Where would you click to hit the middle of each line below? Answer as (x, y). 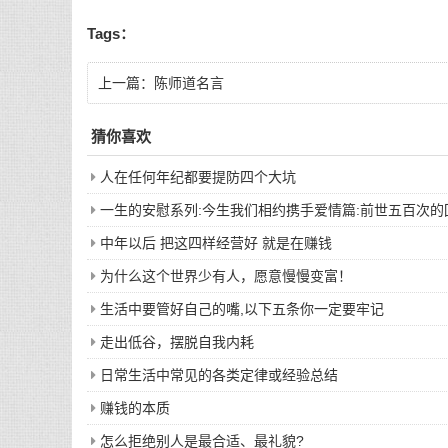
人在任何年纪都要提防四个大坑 (198, 176)
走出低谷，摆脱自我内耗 (177, 341)
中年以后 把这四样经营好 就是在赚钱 (216, 242)
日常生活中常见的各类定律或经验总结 (219, 374)
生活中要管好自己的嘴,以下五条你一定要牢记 (242, 308)
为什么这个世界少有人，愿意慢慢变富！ (226, 275)
